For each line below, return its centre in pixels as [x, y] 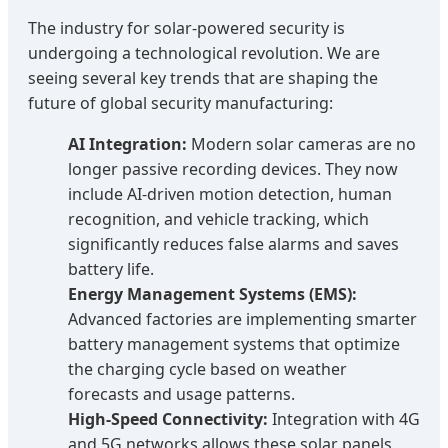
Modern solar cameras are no [301, 143]
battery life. [111, 268]
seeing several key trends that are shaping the [203, 77]
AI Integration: [127, 143]
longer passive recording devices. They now [233, 168]
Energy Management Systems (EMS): [212, 293]
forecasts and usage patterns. [181, 393]
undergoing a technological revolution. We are [204, 52]
